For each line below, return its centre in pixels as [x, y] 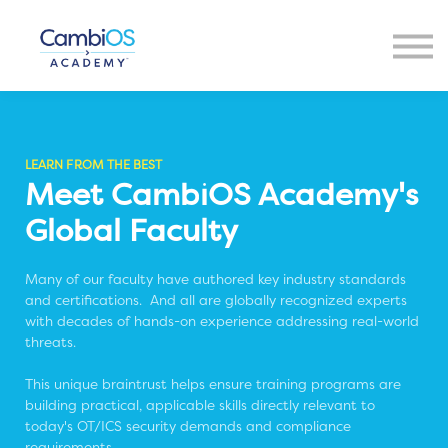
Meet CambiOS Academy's [221, 194]
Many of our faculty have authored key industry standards [215, 279]
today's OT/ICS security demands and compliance [188, 426]
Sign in [224, 103]
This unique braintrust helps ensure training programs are [213, 384]
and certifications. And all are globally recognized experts [216, 300]
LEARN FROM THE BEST [94, 165]
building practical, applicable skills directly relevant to [200, 405]
